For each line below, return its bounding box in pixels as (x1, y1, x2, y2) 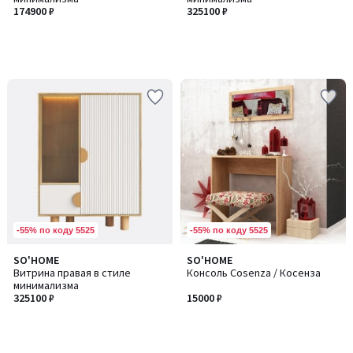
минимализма (13, 278, 79, 292)
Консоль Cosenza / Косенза (187, 266, 321, 280)
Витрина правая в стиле (13, 266, 131, 280)
